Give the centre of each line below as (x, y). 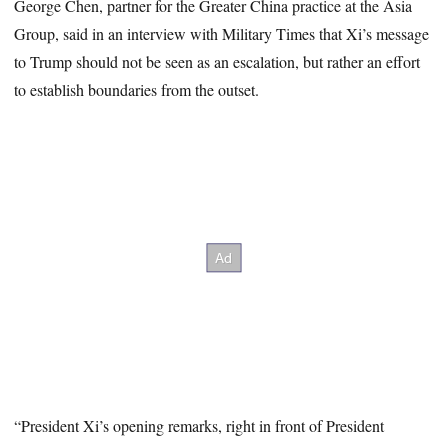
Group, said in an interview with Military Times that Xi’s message (222, 34)
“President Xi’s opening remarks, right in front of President (199, 425)
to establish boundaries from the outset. (137, 90)
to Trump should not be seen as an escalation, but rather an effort (217, 62)
